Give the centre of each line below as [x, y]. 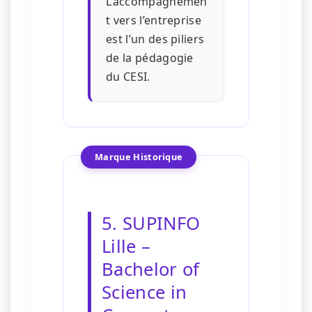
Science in [145, 292]
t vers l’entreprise [154, 21]
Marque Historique [139, 157]
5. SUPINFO [151, 224]
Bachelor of [151, 270]
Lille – [126, 247]
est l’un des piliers [155, 39]
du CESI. [128, 77]
